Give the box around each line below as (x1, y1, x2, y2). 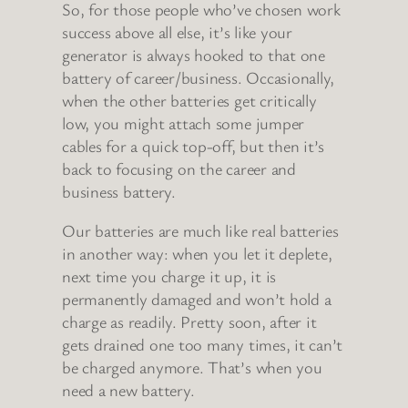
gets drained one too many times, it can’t (62, 333, 343, 356)
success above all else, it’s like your (62, 20, 292, 43)
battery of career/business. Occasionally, (62, 66, 335, 88)
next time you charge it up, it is (62, 265, 277, 288)
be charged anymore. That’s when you (62, 356, 322, 379)
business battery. (62, 179, 176, 202)
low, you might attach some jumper (62, 111, 305, 134)
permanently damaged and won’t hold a (62, 288, 331, 311)
